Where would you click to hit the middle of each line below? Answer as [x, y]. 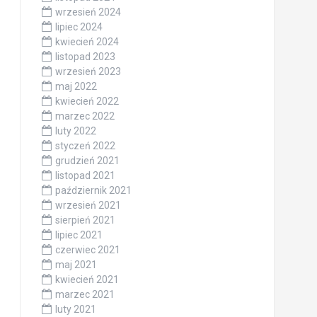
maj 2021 [76, 265]
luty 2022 [75, 131]
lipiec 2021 [79, 235]
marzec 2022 [85, 116]
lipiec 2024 [79, 27]
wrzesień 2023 [88, 72]
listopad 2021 [85, 176]
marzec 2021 [85, 295]
